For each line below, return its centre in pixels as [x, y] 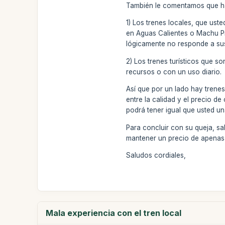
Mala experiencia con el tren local [114, 213]
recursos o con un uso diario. [174, 72]
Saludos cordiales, [156, 155]
